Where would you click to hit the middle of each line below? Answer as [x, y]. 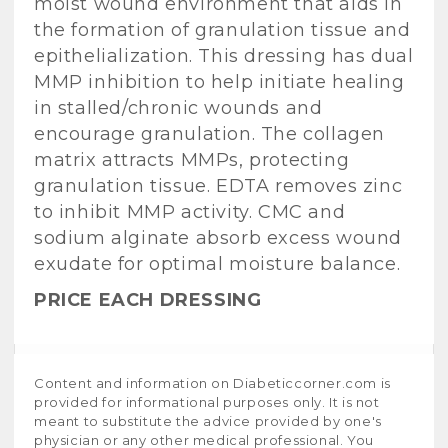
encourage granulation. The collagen [210, 134]
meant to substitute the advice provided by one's [208, 420]
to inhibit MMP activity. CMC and [190, 212]
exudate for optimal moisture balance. [217, 264]
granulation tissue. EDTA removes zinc [218, 186]
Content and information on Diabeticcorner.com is [212, 382]
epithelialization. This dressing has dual [224, 56]
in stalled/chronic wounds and [178, 108]
